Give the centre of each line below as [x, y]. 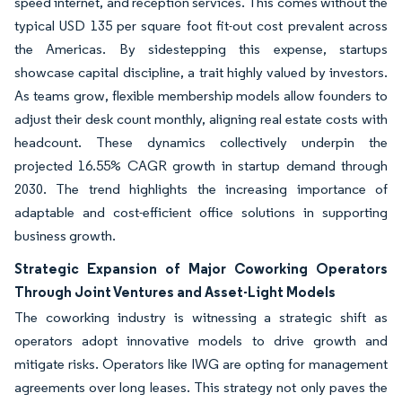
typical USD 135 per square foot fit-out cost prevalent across [201, 26]
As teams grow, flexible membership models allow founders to [201, 96]
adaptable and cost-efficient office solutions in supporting [201, 212]
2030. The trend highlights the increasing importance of [201, 189]
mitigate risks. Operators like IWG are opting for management [201, 364]
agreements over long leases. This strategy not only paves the [201, 387]
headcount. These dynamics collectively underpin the [201, 142]
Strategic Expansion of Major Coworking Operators [201, 268]
